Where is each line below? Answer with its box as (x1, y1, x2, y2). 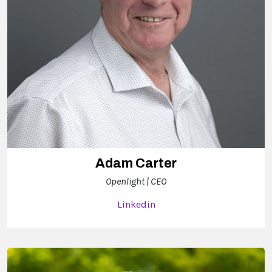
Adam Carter (95, 156, 177, 171)
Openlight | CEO (106, 175, 166, 188)
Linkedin (117, 199, 155, 211)
